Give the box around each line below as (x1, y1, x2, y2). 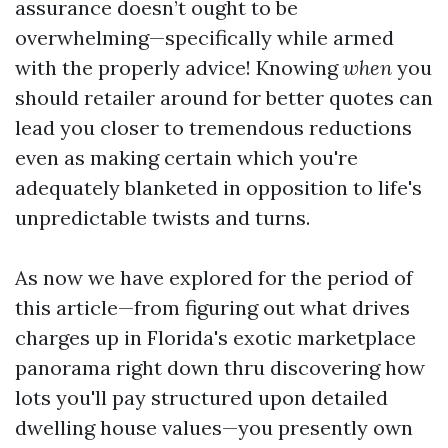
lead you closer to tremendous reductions (15, 115, 412, 140)
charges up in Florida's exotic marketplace (15, 325, 416, 350)
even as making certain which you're (15, 145, 358, 170)
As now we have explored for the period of (15, 265, 413, 290)
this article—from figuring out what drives (15, 295, 410, 320)
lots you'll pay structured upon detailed (15, 385, 388, 410)
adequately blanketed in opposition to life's (15, 175, 422, 200)
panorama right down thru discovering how (15, 355, 425, 380)
